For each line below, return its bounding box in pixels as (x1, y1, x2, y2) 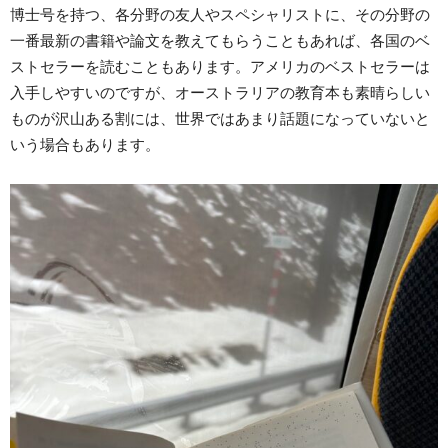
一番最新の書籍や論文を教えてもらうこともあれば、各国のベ (10, 32, 430, 50)
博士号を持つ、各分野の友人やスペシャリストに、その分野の (10, 6, 430, 24)
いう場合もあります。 (10, 136, 160, 154)
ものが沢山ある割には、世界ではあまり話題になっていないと (10, 110, 430, 128)
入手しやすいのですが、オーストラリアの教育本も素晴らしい (10, 84, 430, 102)
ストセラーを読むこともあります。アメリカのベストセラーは (10, 58, 430, 76)
